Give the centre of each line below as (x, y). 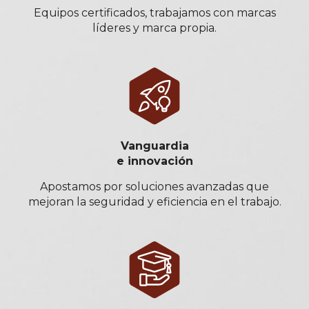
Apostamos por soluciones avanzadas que (154, 187)
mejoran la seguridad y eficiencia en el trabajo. (154, 202)
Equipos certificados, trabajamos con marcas (154, 13)
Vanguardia (154, 146)
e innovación (154, 161)
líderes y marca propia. (154, 28)
